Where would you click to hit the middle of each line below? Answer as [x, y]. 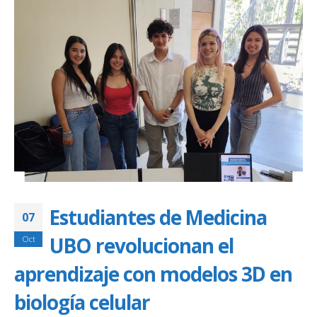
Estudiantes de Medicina [158, 218]
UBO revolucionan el [142, 246]
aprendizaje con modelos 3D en [153, 274]
